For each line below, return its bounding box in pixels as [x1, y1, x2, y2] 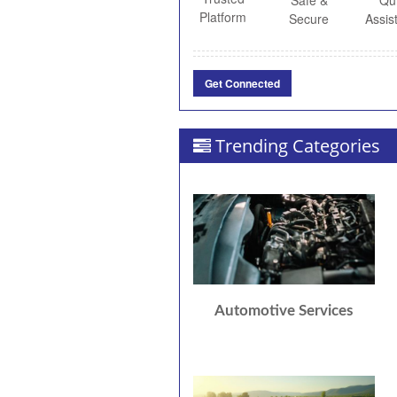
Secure [289, 10, 330, 27]
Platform [199, 8, 247, 26]
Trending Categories [215, 134, 380, 158]
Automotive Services [214, 303, 354, 319]
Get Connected [205, 75, 280, 91]
